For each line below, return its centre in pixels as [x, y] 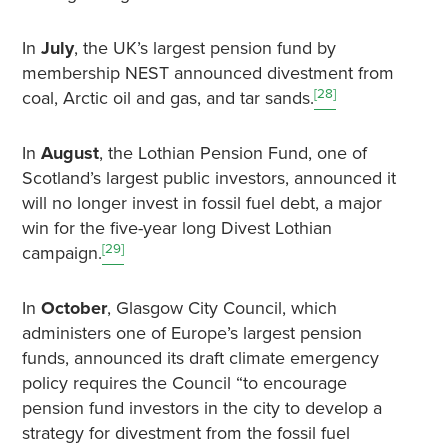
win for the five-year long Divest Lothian [176, 228]
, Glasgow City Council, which [221, 308]
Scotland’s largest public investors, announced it [208, 178]
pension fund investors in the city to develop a [201, 408]
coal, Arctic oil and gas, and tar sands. [167, 98]
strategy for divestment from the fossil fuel [185, 433]
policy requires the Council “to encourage [184, 383]
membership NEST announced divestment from [207, 73]
